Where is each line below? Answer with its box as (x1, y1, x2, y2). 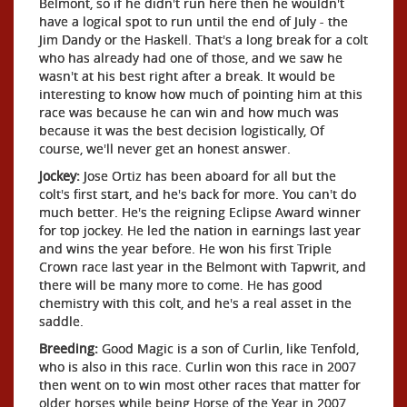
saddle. (39, 313, 84, 330)
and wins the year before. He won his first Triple (39, 240, 332, 257)
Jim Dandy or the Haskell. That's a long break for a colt (39, 31, 368, 48)
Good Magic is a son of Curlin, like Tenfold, (98, 340, 359, 357)
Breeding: (39, 340, 98, 357)
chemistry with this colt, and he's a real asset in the (39, 294, 352, 312)
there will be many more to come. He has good (39, 276, 323, 293)
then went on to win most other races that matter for (39, 376, 361, 393)
